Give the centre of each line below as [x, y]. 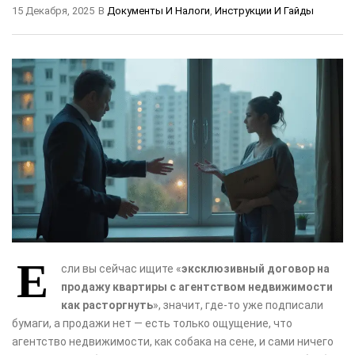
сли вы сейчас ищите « [121, 268]
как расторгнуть [107, 305]
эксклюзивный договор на [256, 268]
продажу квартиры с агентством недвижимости [197, 286]
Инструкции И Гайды [264, 10]
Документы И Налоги [158, 10]
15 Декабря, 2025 [53, 10]
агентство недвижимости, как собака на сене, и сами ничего [173, 341]
